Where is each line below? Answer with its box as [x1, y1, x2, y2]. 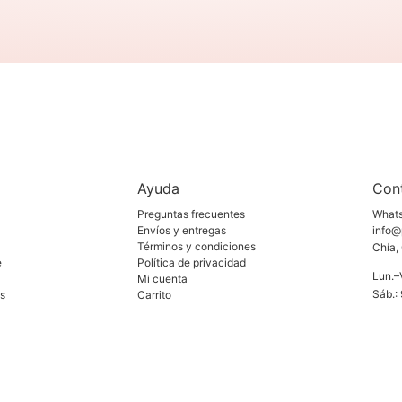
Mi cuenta [137, 272, 188, 286]
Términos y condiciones [137, 240, 257, 254]
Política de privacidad [137, 256, 247, 270]
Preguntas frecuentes [137, 207, 246, 222]
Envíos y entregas [137, 223, 227, 238]
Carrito [137, 288, 172, 302]
